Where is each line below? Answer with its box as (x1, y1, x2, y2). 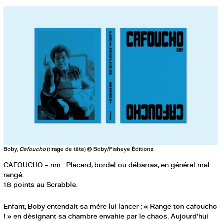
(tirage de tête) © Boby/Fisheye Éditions (46, 145, 154, 152)
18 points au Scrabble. (3, 180, 78, 189)
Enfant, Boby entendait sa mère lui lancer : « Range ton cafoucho (3, 201, 218, 211)
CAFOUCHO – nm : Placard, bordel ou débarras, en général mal (3, 160, 210, 170)
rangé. (3, 170, 25, 180)
